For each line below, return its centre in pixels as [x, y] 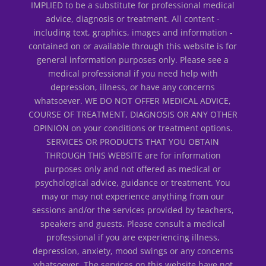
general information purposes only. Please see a [133, 59]
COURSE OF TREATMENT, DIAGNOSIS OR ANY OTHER [133, 114]
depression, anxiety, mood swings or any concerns [133, 251]
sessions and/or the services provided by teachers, [133, 210]
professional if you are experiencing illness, [133, 237]
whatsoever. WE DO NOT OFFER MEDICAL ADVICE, [133, 100]
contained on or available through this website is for [133, 46]
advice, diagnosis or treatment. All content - [133, 18]
